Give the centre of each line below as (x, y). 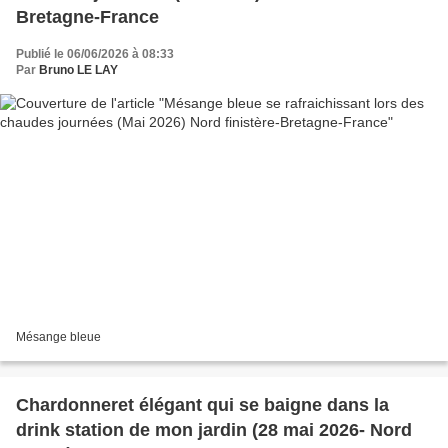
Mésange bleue (58, 337)
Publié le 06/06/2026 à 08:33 (95, 53)
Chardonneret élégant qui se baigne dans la (202, 405)
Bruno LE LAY (78, 69)
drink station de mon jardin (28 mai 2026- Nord (134, 430)
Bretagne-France (87, 16)
